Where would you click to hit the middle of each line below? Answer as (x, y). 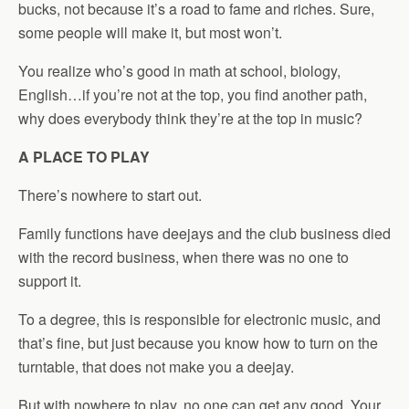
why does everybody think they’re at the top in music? (190, 118)
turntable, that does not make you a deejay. (156, 367)
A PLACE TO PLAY (84, 157)
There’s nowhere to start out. (110, 195)
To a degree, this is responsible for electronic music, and (199, 319)
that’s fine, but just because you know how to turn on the (198, 343)
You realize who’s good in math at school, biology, (179, 71)
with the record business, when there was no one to (184, 257)
